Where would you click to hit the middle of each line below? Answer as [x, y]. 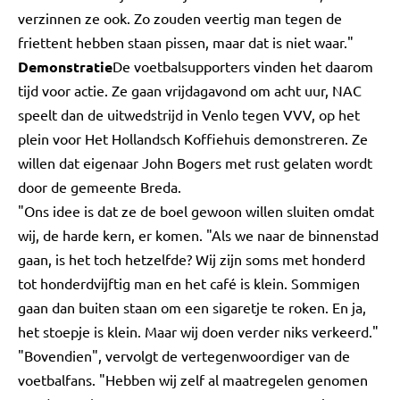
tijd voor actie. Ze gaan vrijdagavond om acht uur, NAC [190, 90]
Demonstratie [65, 67]
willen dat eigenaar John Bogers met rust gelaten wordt [195, 162]
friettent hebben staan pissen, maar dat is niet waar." [186, 42]
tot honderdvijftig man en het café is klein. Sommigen [189, 283]
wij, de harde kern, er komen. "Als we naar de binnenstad [198, 235]
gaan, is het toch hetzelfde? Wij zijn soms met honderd [192, 259]
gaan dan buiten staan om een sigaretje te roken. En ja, [192, 307]
